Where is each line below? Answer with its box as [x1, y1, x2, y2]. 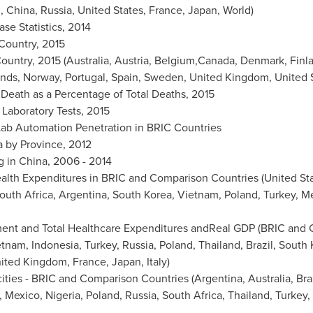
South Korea [112, 187, 172, 203]
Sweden [143, 69, 184, 85]
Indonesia [31, 237, 79, 253]
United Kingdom [189, 69, 269, 85]
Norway [22, 69, 59, 85]
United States [77, 2, 143, 18]
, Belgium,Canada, [148, 52, 240, 68]
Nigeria [45, 287, 80, 303]
